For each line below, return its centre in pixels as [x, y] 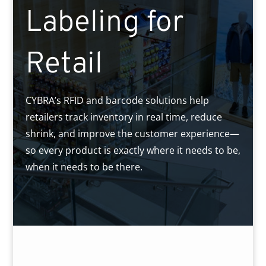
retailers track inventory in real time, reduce [123, 117]
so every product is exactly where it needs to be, [133, 150]
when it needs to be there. [84, 167]
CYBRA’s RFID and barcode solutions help [117, 100]
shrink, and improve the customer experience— [132, 134]
